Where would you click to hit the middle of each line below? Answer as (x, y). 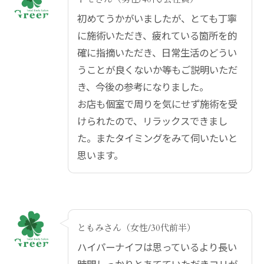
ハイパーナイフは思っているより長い (157, 247)
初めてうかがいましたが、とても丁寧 (157, 18)
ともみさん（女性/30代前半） (136, 228)
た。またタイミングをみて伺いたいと (157, 138)
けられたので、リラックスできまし (152, 121)
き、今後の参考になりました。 (143, 86)
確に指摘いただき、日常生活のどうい (157, 52)
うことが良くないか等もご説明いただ (157, 69)
